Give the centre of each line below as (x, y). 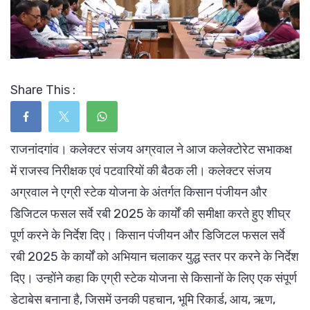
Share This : (43, 90)
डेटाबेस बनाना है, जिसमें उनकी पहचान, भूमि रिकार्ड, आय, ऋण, (143, 300)
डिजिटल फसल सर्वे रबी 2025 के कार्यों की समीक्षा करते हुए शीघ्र (151, 214)
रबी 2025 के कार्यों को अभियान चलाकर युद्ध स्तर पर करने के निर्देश (155, 257)
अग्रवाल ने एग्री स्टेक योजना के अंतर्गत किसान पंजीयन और (139, 193)
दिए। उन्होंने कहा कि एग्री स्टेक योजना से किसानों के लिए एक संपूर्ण (154, 279)
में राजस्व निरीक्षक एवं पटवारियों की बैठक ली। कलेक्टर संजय (141, 171)
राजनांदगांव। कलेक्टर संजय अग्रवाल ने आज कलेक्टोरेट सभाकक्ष (151, 150)
